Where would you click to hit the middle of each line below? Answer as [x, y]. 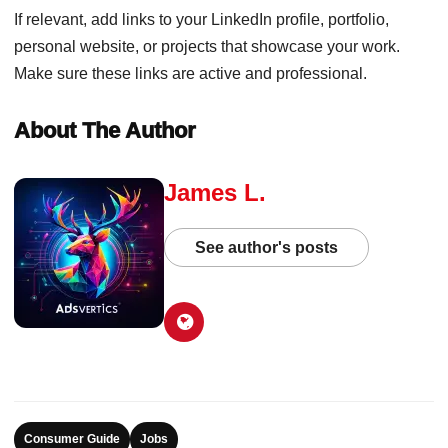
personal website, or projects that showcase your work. [207, 46]
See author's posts [266, 247]
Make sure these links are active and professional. [190, 73]
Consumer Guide [72, 438]
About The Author [105, 130]
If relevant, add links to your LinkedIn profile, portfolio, [201, 19]
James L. [215, 192]
